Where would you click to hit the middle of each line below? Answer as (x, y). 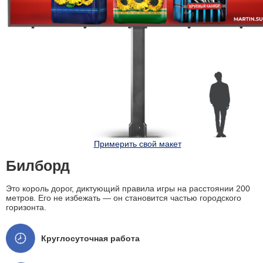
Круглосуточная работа (90, 239)
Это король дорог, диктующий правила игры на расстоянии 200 (128, 189)
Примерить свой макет (137, 144)
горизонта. (26, 208)
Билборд (38, 166)
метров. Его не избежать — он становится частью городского (124, 198)
